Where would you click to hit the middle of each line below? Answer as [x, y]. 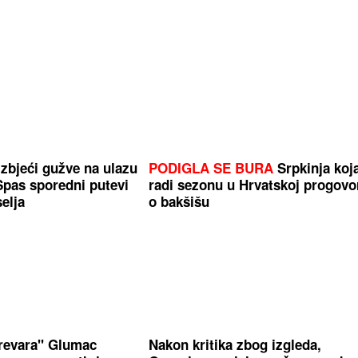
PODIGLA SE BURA [211, 167]
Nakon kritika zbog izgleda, [235, 345]
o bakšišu [179, 201]
